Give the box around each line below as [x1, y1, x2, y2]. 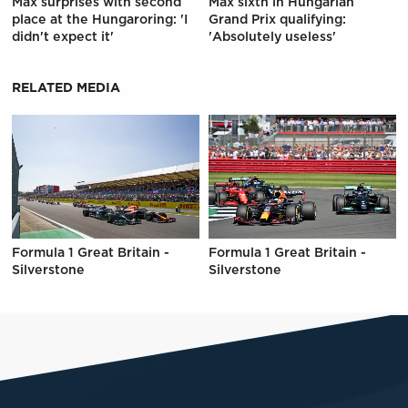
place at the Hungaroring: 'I [11, 13, 188, 26]
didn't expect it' [11, 30, 114, 44]
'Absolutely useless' [209, 30, 337, 44]
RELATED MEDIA [11, 81, 120, 95]
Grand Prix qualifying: [209, 13, 347, 26]
